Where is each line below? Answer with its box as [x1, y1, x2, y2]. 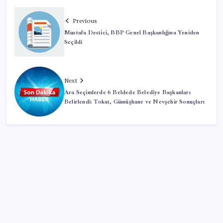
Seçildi [64, 38, 83, 46]
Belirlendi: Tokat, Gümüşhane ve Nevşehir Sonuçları [64, 98, 205, 106]
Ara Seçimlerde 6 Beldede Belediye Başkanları [64, 88, 191, 96]
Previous [73, 17, 97, 24]
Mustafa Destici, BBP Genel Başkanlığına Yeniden [64, 28, 200, 36]
